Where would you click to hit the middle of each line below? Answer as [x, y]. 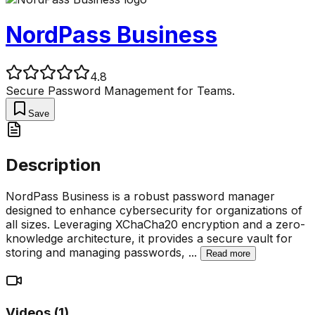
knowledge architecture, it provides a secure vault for [149, 238]
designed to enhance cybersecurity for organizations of [154, 210]
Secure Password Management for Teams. [120, 90]
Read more [228, 253]
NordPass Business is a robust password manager [140, 196]
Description [53, 165]
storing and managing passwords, [97, 252]
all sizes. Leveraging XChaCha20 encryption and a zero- [155, 224]
